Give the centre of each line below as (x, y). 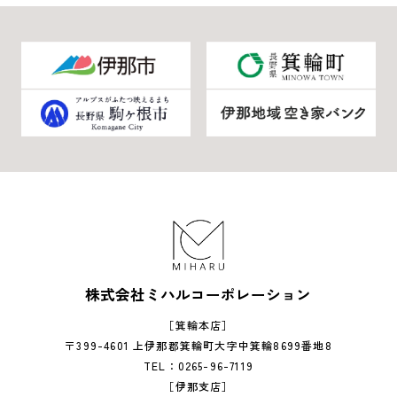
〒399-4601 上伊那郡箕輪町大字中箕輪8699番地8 (198, 346)
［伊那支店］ (198, 386)
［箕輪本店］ (198, 325)
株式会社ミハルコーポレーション (198, 294)
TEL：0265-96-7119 (198, 366)
